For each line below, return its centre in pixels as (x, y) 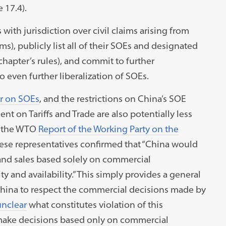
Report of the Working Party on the (108, 129)
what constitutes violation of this (95, 204)
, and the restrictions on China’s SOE (112, 98)
